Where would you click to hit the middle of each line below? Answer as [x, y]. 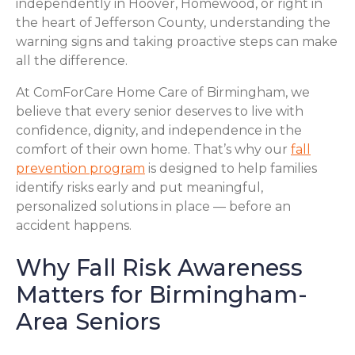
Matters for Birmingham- [162, 294]
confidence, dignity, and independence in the [159, 130]
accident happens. [74, 225]
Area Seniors [88, 321]
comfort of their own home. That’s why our [153, 149]
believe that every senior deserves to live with [160, 111]
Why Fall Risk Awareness [159, 267]
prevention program [80, 168]
